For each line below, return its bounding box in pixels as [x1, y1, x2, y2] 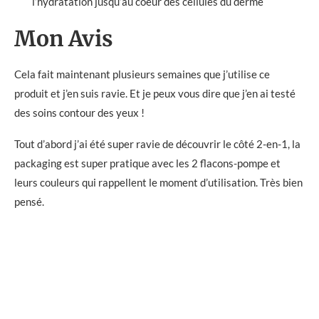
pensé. [14, 194, 44, 208]
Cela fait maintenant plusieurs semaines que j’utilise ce [14, 67, 270, 80]
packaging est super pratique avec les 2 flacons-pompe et [14, 156, 281, 169]
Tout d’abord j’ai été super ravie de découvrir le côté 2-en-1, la [14, 137, 300, 150]
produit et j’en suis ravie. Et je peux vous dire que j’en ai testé [14, 86, 296, 100]
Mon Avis [14, 24, 113, 52]
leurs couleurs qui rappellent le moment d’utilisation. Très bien [14, 175, 303, 189]
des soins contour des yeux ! [14, 105, 145, 119]
